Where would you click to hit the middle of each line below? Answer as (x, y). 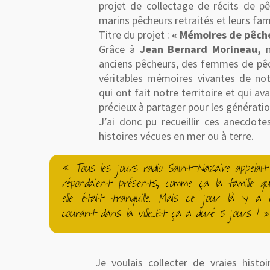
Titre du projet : (135, 35)
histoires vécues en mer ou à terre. (176, 136)
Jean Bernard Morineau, (200, 49)
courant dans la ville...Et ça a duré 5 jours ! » (165, 213)
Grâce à (119, 49)
